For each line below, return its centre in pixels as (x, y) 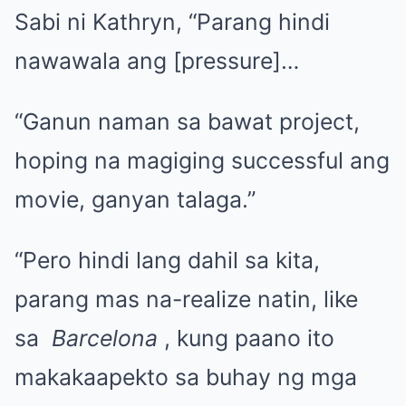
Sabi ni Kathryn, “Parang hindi (172, 21)
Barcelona (105, 338)
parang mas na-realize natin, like (186, 299)
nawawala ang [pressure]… (157, 60)
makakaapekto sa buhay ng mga (186, 377)
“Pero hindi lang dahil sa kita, (167, 260)
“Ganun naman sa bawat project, (187, 121)
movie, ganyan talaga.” (135, 199)
